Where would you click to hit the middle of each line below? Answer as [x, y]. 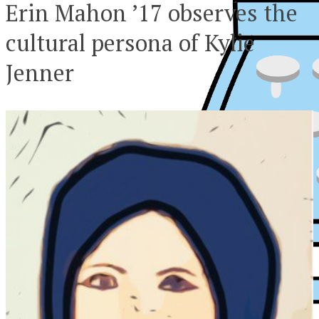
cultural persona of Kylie [130, 42]
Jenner [40, 72]
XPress [120, 303]
